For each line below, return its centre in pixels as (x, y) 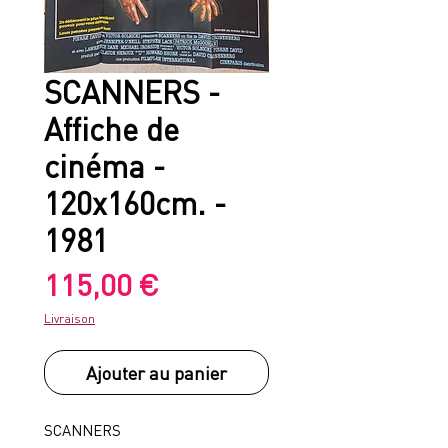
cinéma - (104, 165)
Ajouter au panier (156, 372)
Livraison (69, 318)
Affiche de (111, 128)
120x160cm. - (135, 202)
